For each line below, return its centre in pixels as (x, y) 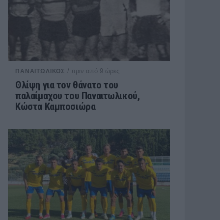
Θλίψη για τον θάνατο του (67, 85)
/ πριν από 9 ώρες (94, 71)
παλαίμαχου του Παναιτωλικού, (78, 96)
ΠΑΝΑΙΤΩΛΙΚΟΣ (40, 71)
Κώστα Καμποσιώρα (55, 107)
